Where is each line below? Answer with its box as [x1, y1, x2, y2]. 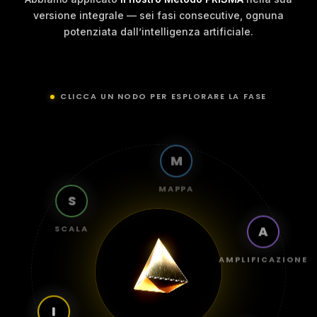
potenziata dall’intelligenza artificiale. [64, 25, 253, 38]
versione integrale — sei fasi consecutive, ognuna [33, 9, 284, 22]
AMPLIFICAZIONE [223, 265, 312, 277]
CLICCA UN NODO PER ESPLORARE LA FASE [60, 91, 267, 103]
